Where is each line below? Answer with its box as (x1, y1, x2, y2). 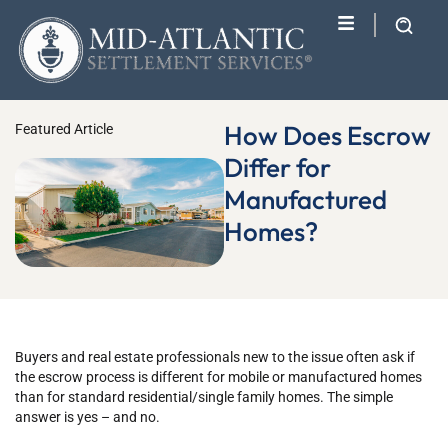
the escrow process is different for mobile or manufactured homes (15, 369, 422, 386)
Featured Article (15, 121, 113, 137)
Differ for (224, 151, 331, 184)
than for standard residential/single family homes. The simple (15, 389, 393, 406)
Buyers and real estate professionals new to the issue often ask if (15, 349, 415, 366)
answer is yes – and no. (15, 409, 160, 426)
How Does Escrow (224, 119, 431, 152)
